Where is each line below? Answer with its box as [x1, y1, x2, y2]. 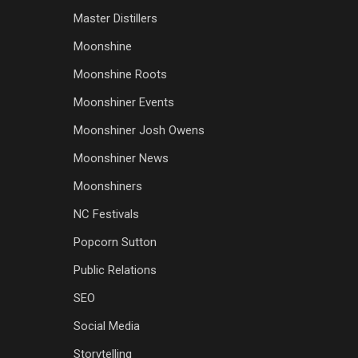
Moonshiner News [73, 150, 169, 165]
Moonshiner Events [73, 94, 174, 109]
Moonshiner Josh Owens [73, 122, 205, 137]
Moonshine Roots [73, 66, 167, 82]
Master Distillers [73, 10, 157, 26]
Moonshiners [73, 178, 142, 193]
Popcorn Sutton [73, 234, 157, 249]
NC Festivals [73, 206, 139, 221]
